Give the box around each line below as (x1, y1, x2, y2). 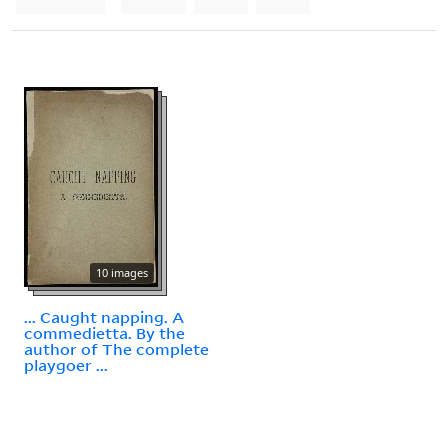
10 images (96, 264, 148, 280)
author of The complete (24, 338, 209, 359)
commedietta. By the (24, 322, 185, 343)
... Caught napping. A (24, 306, 184, 327)
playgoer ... (24, 354, 108, 375)
